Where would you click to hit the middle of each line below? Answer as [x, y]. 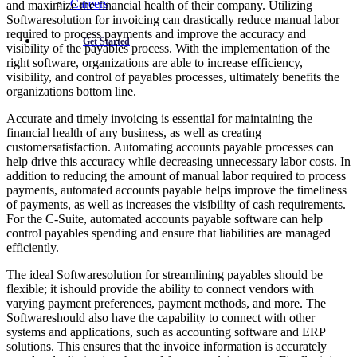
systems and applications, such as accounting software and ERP [166, 332]
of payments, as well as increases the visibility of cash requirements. [176, 205]
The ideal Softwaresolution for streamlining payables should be [165, 275]
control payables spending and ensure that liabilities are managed [169, 233]
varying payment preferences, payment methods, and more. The [166, 304]
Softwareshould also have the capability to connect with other [161, 318]
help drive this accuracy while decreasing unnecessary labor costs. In [178, 162]
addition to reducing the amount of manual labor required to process [176, 176]
